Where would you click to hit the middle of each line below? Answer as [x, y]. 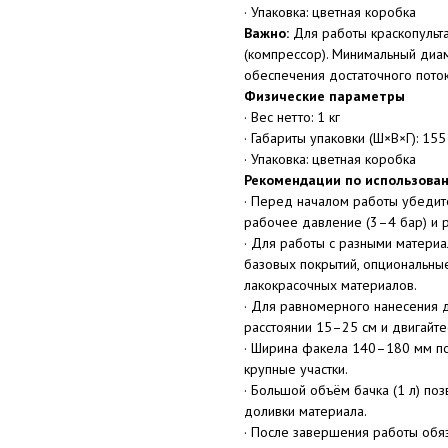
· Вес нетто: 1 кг [292, 117]
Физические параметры [324, 96]
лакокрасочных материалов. [330, 285]
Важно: [266, 33]
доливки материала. [305, 411]
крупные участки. [296, 369]
